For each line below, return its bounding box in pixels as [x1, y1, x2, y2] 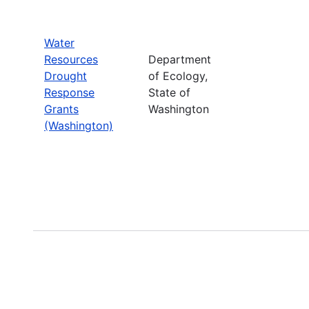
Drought [44, 68, 87, 83]
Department [148, 52, 211, 66]
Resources [44, 52, 98, 66]
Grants [44, 101, 79, 116]
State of [148, 85, 190, 99]
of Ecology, [148, 68, 208, 83]
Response [44, 85, 94, 99]
